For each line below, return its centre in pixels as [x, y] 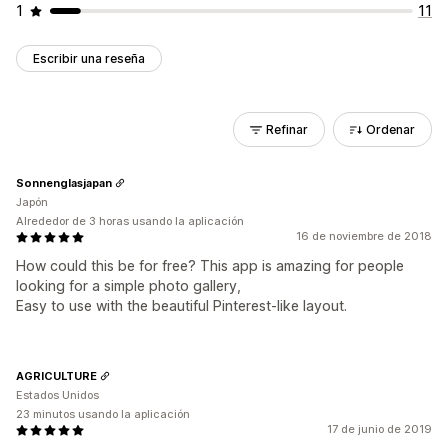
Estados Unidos [57, 395]
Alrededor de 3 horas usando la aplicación [130, 221]
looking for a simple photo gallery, [128, 285]
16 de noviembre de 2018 [364, 236]
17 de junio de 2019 [379, 429]
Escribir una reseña [89, 58]
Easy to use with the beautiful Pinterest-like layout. [181, 305]
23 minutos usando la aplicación [103, 414]
